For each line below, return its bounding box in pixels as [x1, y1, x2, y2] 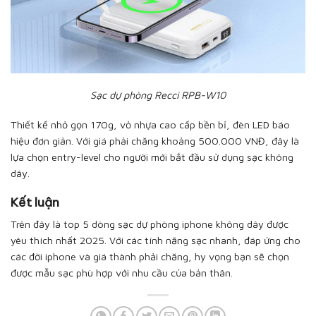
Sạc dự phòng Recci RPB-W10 [90, 89, 226, 102]
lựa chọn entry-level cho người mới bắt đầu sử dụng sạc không [11, 150, 293, 163]
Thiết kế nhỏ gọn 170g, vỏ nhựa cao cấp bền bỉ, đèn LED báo [11, 118, 290, 130]
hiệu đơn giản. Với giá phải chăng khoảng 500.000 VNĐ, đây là [11, 134, 299, 147]
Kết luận [11, 194, 59, 210]
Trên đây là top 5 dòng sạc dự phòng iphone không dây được [11, 218, 288, 231]
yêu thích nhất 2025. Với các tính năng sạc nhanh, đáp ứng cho [11, 234, 300, 247]
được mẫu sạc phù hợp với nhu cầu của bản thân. [11, 267, 233, 279]
